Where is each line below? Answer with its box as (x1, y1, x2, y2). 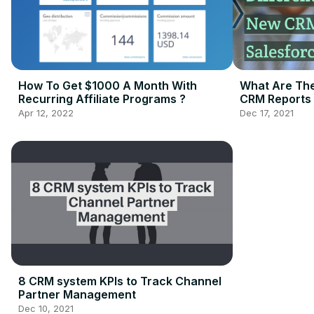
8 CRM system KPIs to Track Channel (18, 274, 221, 289)
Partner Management (18, 287, 136, 302)
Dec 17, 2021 (239, 107, 294, 119)
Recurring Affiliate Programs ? (18, 92, 186, 107)
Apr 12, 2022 (18, 107, 74, 119)
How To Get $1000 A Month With (18, 78, 197, 93)
